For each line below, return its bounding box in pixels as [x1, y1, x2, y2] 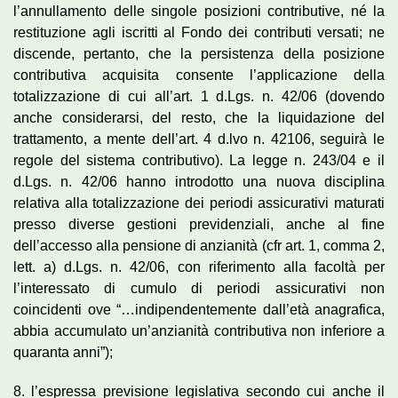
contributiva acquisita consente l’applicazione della [13, 67, 385, 83]
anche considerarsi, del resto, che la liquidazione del [13, 109, 385, 125]
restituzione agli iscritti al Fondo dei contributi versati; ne [13, 24, 385, 40]
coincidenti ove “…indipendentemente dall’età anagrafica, [13, 301, 385, 317]
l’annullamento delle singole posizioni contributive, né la [13, 3, 385, 19]
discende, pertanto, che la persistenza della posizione [13, 45, 385, 61]
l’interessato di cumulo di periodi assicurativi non [13, 280, 385, 296]
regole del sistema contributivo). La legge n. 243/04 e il [13, 152, 385, 168]
